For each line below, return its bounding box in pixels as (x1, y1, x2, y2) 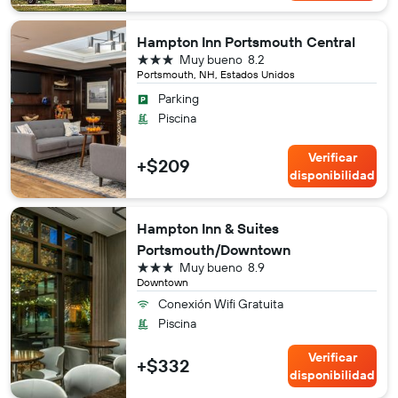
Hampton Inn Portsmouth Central (137, 33, 355, 51)
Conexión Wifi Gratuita (158, 296, 283, 312)
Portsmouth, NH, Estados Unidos (137, 68, 295, 81)
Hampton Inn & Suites (137, 219, 279, 237)
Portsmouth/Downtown (137, 241, 291, 259)
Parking (158, 91, 199, 107)
